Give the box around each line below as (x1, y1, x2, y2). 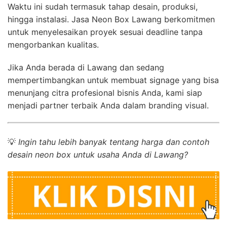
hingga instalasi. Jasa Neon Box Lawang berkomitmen (8, 14, 215, 25)
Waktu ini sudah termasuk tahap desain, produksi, (8, 2, 198, 12)
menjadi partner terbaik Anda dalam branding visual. (8, 100, 209, 111)
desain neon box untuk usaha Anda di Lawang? (8, 149, 188, 160)
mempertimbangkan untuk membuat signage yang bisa (8, 75, 219, 86)
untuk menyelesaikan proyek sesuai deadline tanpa (8, 27, 203, 37)
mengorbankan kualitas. (8, 40, 99, 50)
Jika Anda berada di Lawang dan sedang (8, 62, 164, 73)
